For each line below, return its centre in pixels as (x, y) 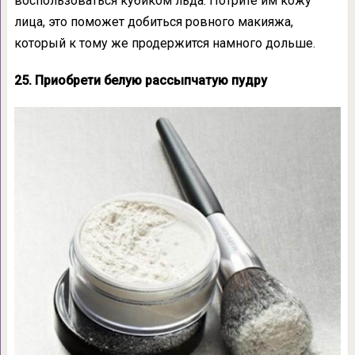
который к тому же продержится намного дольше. (164, 44)
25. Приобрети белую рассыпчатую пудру (140, 81)
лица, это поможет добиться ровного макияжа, (153, 22)
